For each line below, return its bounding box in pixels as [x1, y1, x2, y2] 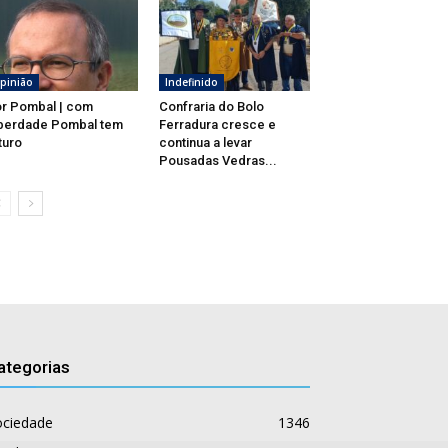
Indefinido [164, 75, 218, 90]
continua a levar [158, 135, 252, 151]
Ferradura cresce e [158, 117, 276, 133]
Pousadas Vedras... [158, 153, 277, 169]
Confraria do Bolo [158, 99, 264, 115]
